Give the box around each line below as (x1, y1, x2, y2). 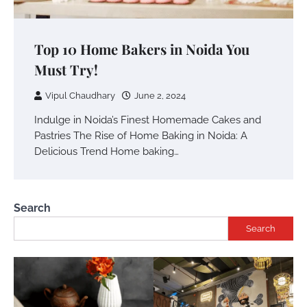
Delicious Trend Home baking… (34, 145, 179, 157)
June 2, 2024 (134, 90, 186, 101)
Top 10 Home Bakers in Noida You (34, 40, 249, 58)
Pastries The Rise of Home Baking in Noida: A (34, 130, 247, 141)
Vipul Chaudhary (45, 90, 115, 101)
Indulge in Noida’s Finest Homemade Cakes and (34, 114, 261, 125)
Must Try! (34, 60, 98, 79)
